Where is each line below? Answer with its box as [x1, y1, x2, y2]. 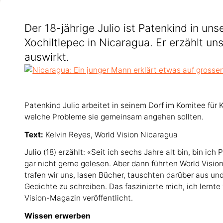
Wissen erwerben [24, 211, 91, 221]
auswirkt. [24, 50, 70, 64]
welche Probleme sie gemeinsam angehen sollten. [24, 112, 204, 122]
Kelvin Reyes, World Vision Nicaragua [45, 129, 178, 139]
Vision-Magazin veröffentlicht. [24, 193, 135, 203]
